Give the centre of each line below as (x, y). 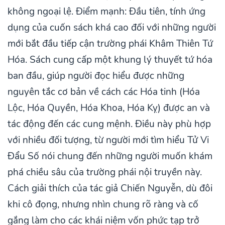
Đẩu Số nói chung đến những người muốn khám (110, 156)
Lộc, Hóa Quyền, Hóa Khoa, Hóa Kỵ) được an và (109, 108)
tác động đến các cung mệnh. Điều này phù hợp (109, 124)
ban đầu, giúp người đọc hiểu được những (96, 76)
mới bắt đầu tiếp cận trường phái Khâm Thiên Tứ (110, 44)
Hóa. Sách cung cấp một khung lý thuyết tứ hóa (110, 60)
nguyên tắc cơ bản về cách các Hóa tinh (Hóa (104, 92)
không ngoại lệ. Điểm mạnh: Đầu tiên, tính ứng (106, 12)
